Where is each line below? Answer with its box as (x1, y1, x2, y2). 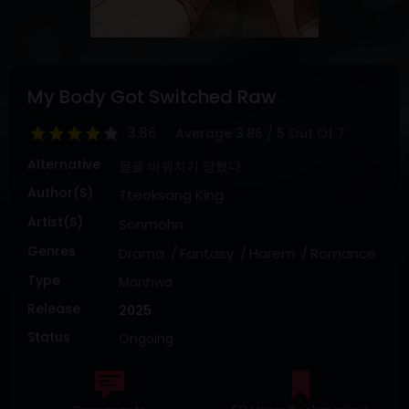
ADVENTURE (14, 72, 84, 90)
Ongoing (119, 330, 173, 348)
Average (175, 124, 236, 142)
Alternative (27, 155, 100, 173)
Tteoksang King (119, 185, 224, 204)
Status (27, 328, 70, 346)
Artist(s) (27, 213, 83, 231)
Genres (27, 242, 76, 260)
